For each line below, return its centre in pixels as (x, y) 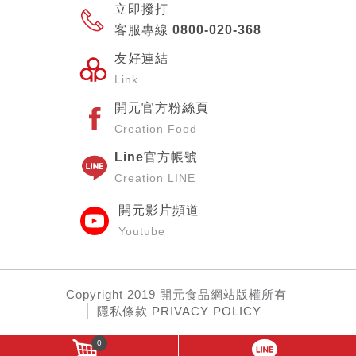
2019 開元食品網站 (181, 294)
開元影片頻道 (159, 210)
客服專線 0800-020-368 (188, 30)
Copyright (96, 294)
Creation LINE (155, 178)
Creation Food (156, 129)
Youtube (142, 231)
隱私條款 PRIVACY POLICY (179, 311)
